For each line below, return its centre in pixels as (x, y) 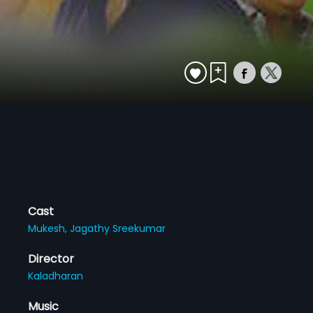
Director (51, 259)
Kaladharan (56, 276)
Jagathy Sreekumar (118, 228)
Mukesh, (49, 228)
